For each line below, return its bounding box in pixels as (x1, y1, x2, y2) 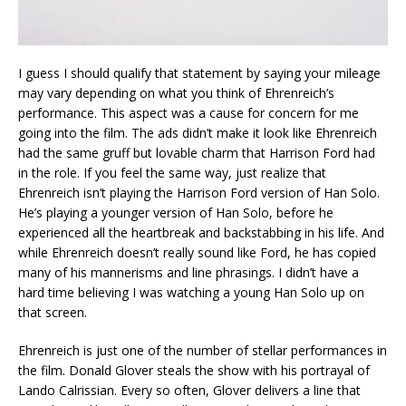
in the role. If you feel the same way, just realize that (18, 163, 326, 181)
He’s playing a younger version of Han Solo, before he (18, 203, 333, 221)
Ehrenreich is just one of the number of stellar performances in (18, 341, 387, 359)
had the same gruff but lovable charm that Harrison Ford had (18, 143, 375, 161)
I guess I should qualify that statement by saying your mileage (18, 63, 381, 82)
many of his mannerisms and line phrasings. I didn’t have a (18, 263, 359, 281)
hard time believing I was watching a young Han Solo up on (18, 283, 364, 301)
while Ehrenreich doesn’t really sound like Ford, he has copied (18, 243, 376, 261)
